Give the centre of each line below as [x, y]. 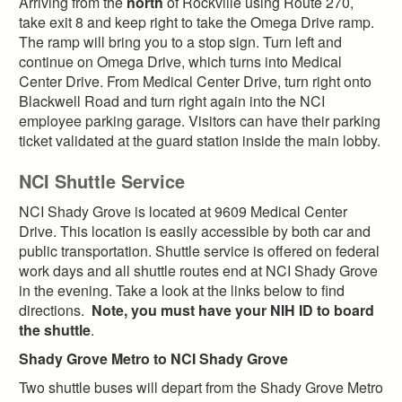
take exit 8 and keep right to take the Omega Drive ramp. [197, 22]
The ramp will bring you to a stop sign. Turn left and [180, 41]
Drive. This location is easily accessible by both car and [195, 231]
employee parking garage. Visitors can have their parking [200, 120]
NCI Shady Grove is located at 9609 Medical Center [183, 211]
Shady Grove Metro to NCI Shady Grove [153, 358]
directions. [55, 310]
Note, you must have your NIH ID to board [233, 310]
